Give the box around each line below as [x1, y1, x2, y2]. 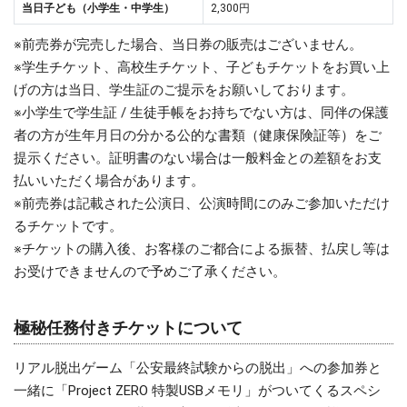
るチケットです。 [14, 217, 123, 234]
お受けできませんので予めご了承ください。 [14, 263, 286, 280]
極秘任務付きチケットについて [14, 317, 243, 337]
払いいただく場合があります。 [14, 172, 204, 189]
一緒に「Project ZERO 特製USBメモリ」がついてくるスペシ [14, 382, 381, 400]
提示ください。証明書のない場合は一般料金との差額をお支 [14, 149, 382, 166]
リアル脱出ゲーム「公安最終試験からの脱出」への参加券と [14, 360, 382, 377]
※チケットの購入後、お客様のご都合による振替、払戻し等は [14, 240, 390, 257]
